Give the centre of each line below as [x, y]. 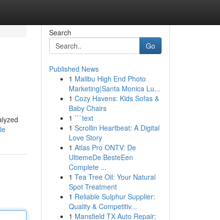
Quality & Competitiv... [103, 206]
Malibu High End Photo [110, 79]
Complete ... [87, 167]
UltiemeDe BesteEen [101, 157]
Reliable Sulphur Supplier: [115, 196]
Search [60, 32]
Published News [74, 69]
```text [84, 118]
